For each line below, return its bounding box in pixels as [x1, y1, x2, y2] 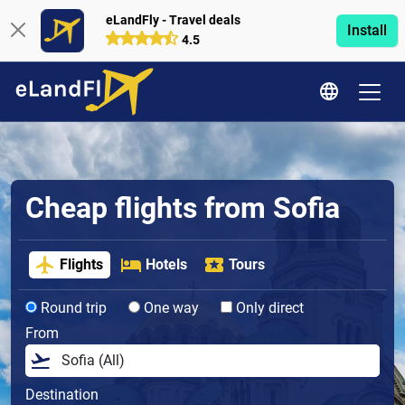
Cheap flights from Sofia [25, 191, 340, 225]
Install [346, 22, 387, 39]
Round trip [37, 299, 107, 317]
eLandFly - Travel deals [105, 12, 240, 28]
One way [140, 299, 199, 317]
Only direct [232, 299, 304, 317]
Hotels [145, 256, 187, 274]
